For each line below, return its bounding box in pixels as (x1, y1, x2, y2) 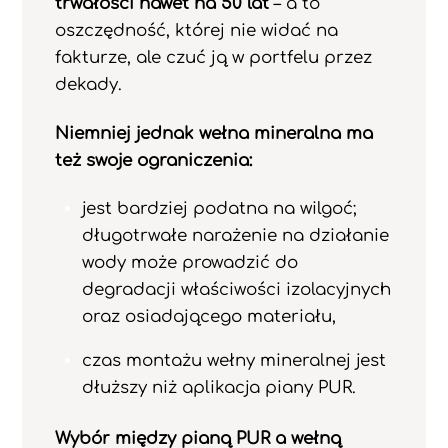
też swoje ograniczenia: (54, 150, 252, 170)
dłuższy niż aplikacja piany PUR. (81, 378, 356, 398)
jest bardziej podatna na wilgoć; (81, 199, 356, 219)
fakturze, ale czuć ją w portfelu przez (54, 47, 372, 67)
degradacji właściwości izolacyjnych (81, 280, 391, 300)
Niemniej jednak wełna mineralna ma (54, 123, 373, 143)
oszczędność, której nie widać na (54, 20, 338, 40)
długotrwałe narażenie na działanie (81, 226, 389, 246)
